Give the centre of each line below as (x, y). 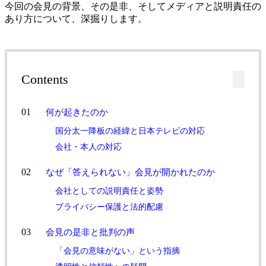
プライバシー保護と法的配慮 (110, 207)
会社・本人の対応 (89, 147)
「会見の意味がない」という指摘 (118, 251)
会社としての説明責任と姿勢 (110, 191)
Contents (45, 79)
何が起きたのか (77, 112)
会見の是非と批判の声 (91, 232)
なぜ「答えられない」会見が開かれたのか (131, 172)
